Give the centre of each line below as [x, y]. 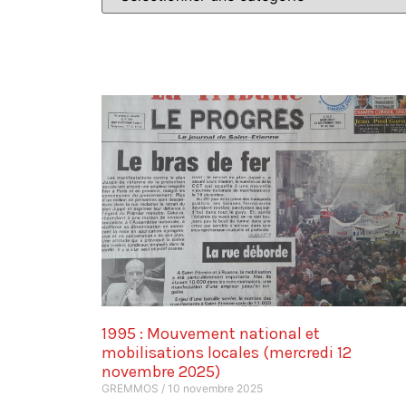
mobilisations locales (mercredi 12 [227, 353]
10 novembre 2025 [214, 389]
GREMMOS [131, 389]
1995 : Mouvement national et [211, 334]
